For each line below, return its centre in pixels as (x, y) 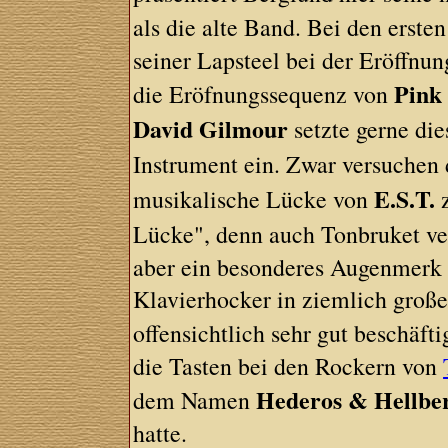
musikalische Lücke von (254, 199)
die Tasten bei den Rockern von (288, 366)
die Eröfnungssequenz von (264, 94)
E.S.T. (405, 198)
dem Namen (195, 400)
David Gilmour (211, 128)
